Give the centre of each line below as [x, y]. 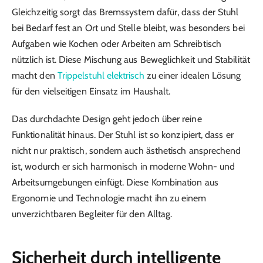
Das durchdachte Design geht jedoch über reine [107, 119]
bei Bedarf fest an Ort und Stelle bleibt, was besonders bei [128, 28]
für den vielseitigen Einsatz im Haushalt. [91, 92]
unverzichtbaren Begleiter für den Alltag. [92, 214]
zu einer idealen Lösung [193, 76]
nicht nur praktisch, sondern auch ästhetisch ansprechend [127, 150]
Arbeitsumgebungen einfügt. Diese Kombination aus [115, 182]
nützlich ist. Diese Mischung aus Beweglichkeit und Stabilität [131, 60]
